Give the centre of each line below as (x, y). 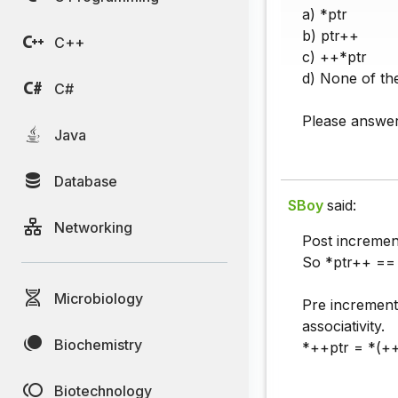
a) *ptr (325, 15)
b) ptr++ (330, 36)
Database (86, 181)
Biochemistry (98, 344)
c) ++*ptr (334, 57)
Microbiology (99, 298)
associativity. (343, 326)
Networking (93, 227)
